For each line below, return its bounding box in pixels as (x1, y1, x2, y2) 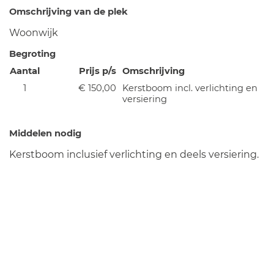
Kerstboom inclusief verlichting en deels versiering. (9, 148, 259, 160)
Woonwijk (9, 26, 58, 39)
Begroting (9, 48, 56, 59)
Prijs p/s (79, 65, 116, 76)
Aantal (9, 65, 40, 76)
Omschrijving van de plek (9, 6, 128, 17)
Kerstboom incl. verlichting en (122, 82, 257, 94)
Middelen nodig (9, 127, 81, 139)
